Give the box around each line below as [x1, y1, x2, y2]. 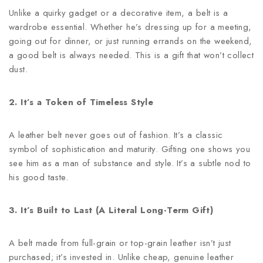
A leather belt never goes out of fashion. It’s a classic [9, 129, 223, 141]
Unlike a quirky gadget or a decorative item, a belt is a [9, 6, 228, 19]
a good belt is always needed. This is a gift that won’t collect [9, 49, 254, 62]
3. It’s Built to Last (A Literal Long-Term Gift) [9, 204, 214, 217]
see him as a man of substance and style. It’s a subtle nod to [9, 157, 251, 170]
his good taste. [9, 171, 69, 184]
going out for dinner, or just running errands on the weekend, [9, 35, 252, 48]
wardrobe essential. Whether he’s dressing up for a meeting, [9, 21, 252, 33]
